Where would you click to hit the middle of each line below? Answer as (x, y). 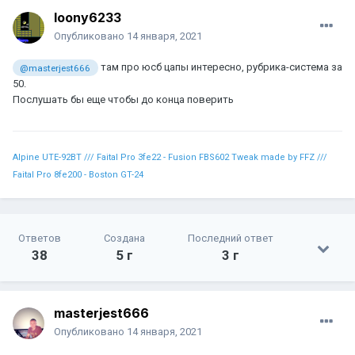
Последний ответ (231, 239)
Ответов (40, 239)
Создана (124, 239)
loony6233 (88, 18)
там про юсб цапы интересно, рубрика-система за (220, 67)
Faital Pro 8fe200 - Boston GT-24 (78, 175)
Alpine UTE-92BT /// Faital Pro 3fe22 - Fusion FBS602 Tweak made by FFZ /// (170, 158)
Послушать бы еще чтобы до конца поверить (123, 99)
